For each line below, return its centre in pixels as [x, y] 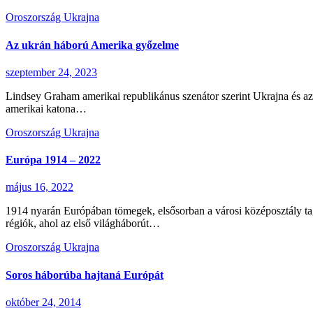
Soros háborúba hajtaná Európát [85, 275]
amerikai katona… [46, 108]
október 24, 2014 [43, 302]
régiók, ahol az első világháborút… [83, 224]
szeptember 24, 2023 [51, 72]
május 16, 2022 [39, 187]
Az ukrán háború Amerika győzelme [92, 45]
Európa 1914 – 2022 [53, 160]
